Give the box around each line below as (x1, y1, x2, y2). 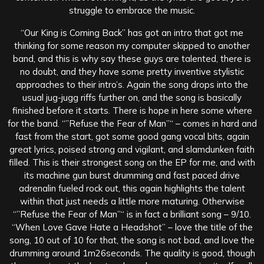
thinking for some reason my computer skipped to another (14, 39, 250, 51)
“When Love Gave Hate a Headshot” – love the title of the (11, 221, 253, 233)
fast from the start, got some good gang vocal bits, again (15, 130, 249, 142)
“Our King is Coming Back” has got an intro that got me (21, 27, 243, 38)
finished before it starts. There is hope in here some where (12, 104, 252, 116)
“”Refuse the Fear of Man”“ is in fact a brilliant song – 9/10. (13, 208, 251, 220)
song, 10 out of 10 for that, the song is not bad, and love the (9, 234, 255, 246)
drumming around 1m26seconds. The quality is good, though (9, 247, 255, 259)
